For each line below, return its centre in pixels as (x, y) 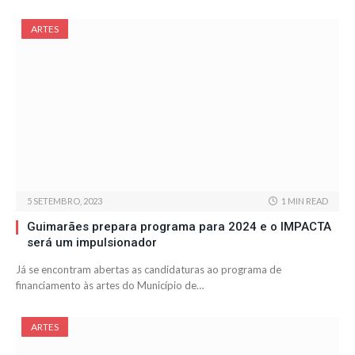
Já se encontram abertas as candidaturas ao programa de (149, 270)
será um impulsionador (92, 243)
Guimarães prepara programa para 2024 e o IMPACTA (179, 227)
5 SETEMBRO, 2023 (65, 201)
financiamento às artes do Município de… (110, 286)
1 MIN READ (305, 201)
